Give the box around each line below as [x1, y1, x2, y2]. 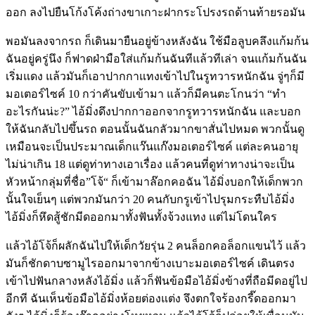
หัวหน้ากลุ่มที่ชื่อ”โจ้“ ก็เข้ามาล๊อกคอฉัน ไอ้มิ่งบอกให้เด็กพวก [6, 175, 303, 188]
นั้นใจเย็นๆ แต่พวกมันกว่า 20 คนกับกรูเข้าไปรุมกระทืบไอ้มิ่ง [6, 193, 295, 205]
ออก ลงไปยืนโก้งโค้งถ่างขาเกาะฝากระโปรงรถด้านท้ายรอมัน [6, 6, 305, 18]
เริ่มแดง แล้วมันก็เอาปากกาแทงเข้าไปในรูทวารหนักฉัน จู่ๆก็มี [6, 70, 304, 82]
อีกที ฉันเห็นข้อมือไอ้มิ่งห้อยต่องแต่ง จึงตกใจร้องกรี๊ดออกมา [6, 292, 296, 304]
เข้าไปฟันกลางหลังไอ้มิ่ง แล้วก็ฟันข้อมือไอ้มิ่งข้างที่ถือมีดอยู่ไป [6, 274, 307, 287]
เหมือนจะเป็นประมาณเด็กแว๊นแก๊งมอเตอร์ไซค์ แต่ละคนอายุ [6, 140, 298, 153]
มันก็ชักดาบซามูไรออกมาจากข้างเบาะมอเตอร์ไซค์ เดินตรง [6, 257, 295, 269]
